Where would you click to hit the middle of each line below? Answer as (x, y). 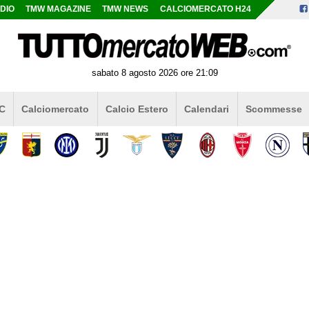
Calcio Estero (137, 109)
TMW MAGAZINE (59, 9)
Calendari (207, 109)
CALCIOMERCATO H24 (205, 9)
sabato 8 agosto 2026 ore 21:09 (154, 72)
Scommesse (273, 109)
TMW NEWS (126, 9)
